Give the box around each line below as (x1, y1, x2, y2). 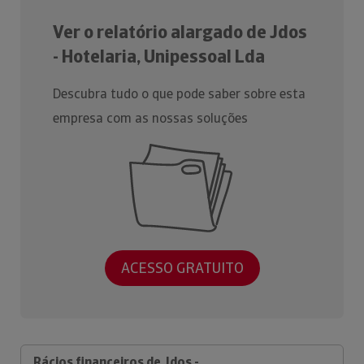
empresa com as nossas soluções (53, 110, 248, 127)
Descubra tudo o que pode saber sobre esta (53, 85, 305, 102)
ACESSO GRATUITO (120, 258, 244, 278)
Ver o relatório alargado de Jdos (53, 20, 307, 44)
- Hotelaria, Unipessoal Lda (53, 45, 265, 68)
